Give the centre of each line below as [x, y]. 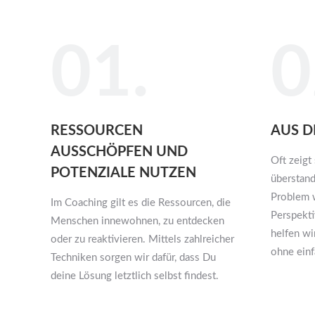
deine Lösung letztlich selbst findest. [135, 276]
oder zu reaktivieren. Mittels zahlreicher [142, 239]
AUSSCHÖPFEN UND [119, 152]
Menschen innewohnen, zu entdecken [137, 221]
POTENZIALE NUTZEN [123, 173]
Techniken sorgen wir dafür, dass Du [133, 257]
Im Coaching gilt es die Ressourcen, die [141, 202]
